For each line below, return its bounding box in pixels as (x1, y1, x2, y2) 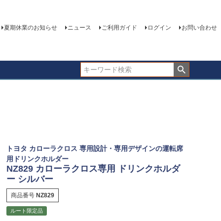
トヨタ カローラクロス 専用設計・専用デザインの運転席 (6, 144, 183, 152)
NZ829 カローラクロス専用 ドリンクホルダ (6, 163, 180, 174)
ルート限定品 (10, 207, 43, 214)
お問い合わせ (181, 24, 217, 32)
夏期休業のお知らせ (3, 24, 57, 32)
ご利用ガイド (101, 24, 137, 32)
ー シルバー (6, 174, 53, 184)
